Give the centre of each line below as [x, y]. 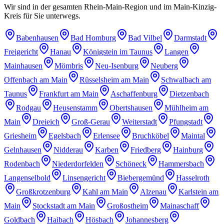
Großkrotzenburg [43, 191]
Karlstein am [198, 191]
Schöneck [131, 163]
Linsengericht [84, 177]
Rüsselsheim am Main [114, 79]
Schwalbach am [186, 79]
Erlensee [106, 135]
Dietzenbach [189, 93]
